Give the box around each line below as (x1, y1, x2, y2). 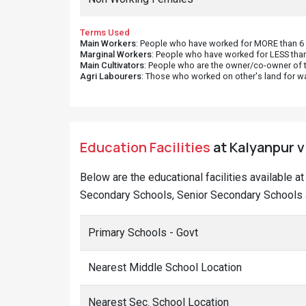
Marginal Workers (80, 49, 152, 59)
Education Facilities (80, 138, 210, 156)
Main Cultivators (80, 60, 144, 70)
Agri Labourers (80, 71, 141, 81)
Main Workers (80, 38, 136, 48)
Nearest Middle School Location (88, 261, 242, 274)
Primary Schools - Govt (88, 226, 198, 239)
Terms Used (80, 27, 130, 38)
